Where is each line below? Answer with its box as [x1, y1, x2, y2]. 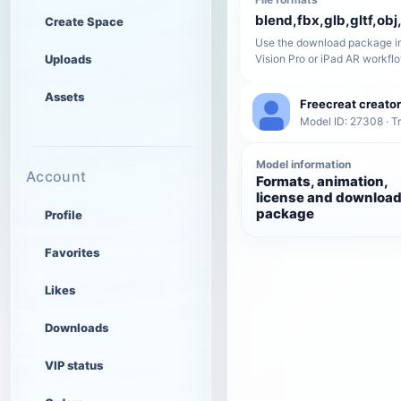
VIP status [45, 358, 103, 372]
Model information [256, 158, 351, 172]
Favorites [45, 245, 99, 260]
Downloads [45, 320, 108, 335]
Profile [45, 208, 82, 222]
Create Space [45, 14, 124, 29]
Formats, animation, [256, 173, 388, 191]
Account [26, 167, 87, 185]
